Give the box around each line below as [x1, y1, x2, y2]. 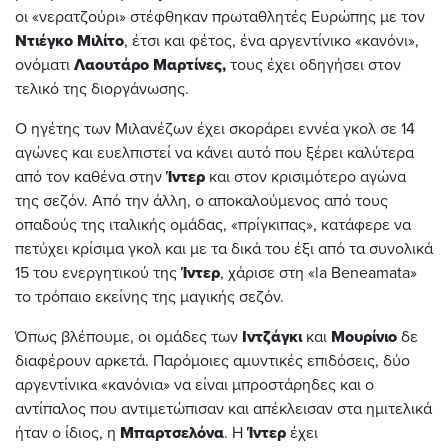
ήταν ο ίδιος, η [15, 423, 120, 444]
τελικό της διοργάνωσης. [15, 79, 189, 100]
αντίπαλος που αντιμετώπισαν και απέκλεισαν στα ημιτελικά [15, 399, 432, 420]
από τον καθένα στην [15, 167, 166, 188]
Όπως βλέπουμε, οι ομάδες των [15, 327, 242, 348]
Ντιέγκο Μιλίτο [15, 31, 124, 52]
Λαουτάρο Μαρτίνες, [74, 55, 226, 76]
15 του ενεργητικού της [15, 263, 181, 284]
